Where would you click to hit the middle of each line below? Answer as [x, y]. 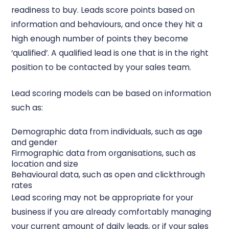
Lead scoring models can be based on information [111, 93]
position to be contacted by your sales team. [102, 67]
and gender [35, 142]
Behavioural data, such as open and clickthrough [108, 174]
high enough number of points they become [100, 39]
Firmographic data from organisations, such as [104, 153]
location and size [45, 164]
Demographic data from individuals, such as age [107, 131]
